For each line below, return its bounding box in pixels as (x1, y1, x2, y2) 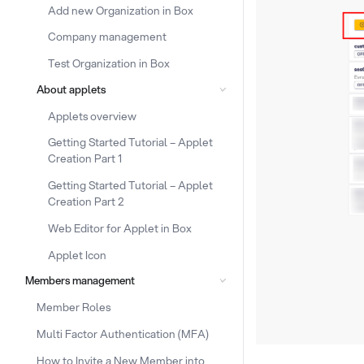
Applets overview (48, 107, 137, 123)
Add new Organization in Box (48, 2, 194, 18)
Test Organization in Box (48, 55, 171, 71)
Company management (48, 28, 167, 45)
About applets (37, 81, 106, 97)
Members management (24, 273, 135, 288)
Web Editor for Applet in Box (48, 219, 193, 236)
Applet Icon (48, 246, 107, 262)
